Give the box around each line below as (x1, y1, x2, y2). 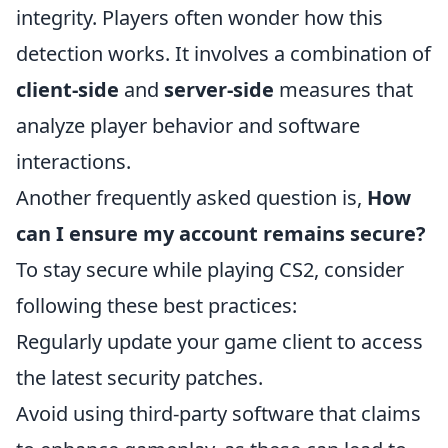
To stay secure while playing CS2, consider (16, 256, 404, 283)
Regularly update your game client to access (16, 328, 423, 355)
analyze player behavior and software (16, 112, 360, 139)
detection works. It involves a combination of (16, 40, 431, 67)
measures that (274, 76, 413, 103)
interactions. (16, 148, 131, 175)
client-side (16, 76, 119, 103)
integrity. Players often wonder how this (16, 4, 383, 31)
